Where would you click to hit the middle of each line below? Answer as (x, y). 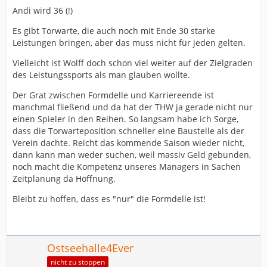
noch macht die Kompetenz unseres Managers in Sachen (127, 167)
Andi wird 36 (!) (43, 10)
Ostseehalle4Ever (90, 248)
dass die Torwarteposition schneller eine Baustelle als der (128, 131)
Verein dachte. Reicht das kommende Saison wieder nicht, (128, 143)
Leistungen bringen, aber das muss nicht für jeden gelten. (129, 43)
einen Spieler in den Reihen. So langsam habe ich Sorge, (125, 119)
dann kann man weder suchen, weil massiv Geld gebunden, (132, 155)
